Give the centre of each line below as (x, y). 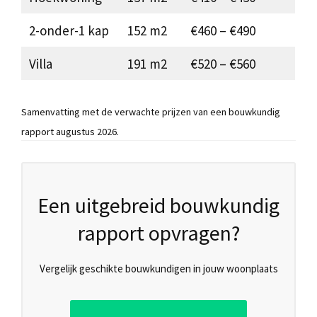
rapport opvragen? (158, 233)
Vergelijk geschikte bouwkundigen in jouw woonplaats (158, 269)
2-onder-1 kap (69, 30)
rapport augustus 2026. (70, 132)
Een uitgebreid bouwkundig (158, 206)
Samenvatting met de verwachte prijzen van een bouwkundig (151, 112)
